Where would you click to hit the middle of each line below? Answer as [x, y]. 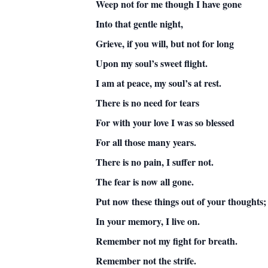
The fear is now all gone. [145, 182]
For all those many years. [146, 142]
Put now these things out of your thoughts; [181, 201]
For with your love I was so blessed [165, 122]
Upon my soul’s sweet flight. [152, 63]
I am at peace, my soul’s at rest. [159, 83]
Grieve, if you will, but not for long [165, 43]
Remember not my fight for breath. [167, 241]
